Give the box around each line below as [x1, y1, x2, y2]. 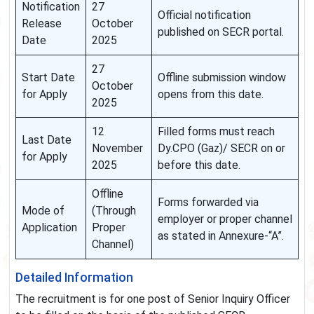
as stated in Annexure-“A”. [158, 229, 284, 243]
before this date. [158, 158, 240, 172]
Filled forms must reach [158, 125, 275, 139]
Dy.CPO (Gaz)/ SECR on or [158, 142, 285, 156]
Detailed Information [15, 271, 133, 285]
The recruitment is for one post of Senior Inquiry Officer [15, 292, 290, 306]
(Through [92, 204, 136, 218]
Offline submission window [158, 71, 286, 85]
